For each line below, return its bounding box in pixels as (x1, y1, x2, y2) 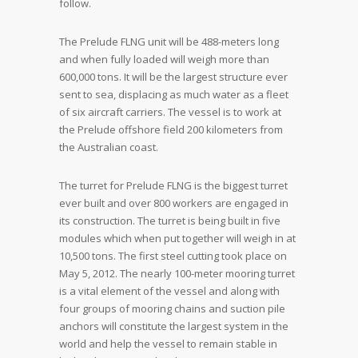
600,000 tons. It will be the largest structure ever (59, 70, 288, 84)
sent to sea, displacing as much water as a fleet (59, 87, 288, 101)
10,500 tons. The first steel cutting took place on (59, 249, 287, 263)
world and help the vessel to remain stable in (59, 336, 277, 351)
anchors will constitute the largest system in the (59, 319, 288, 333)
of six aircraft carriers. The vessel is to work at (59, 105, 281, 119)
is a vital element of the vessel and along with (59, 284, 280, 298)
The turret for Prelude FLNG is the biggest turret (59, 178, 288, 193)
